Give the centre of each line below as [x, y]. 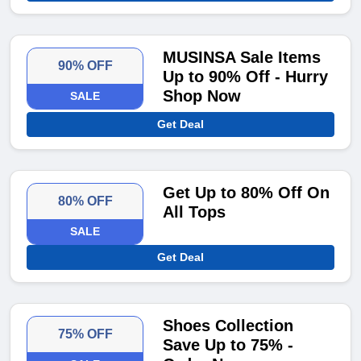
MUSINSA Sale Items [242, 58]
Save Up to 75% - [228, 345]
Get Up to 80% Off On [247, 193]
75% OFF [85, 334]
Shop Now [202, 96]
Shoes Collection [228, 326]
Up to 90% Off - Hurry [246, 77]
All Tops [195, 212]
